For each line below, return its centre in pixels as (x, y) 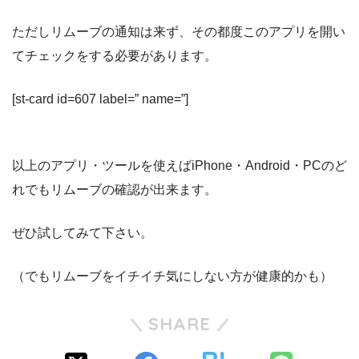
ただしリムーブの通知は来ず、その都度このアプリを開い (179, 32)
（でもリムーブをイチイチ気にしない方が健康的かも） (172, 276)
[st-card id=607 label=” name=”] (100, 99)
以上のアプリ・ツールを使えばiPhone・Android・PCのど (179, 166)
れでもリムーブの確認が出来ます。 (115, 190)
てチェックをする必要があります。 (115, 56)
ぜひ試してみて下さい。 (83, 233)
